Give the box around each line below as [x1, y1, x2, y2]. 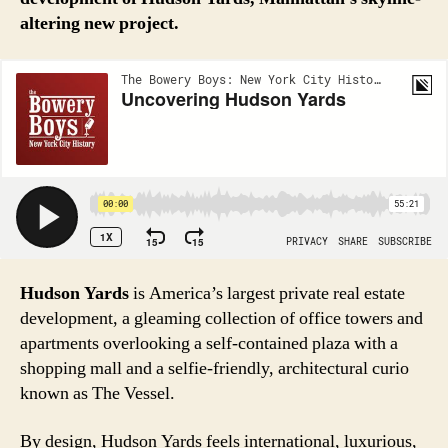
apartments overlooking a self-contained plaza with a [20, 332, 398, 356]
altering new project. [20, 12, 179, 36]
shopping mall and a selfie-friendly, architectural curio [20, 357, 409, 381]
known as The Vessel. [20, 382, 175, 406]
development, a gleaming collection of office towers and [20, 307, 423, 331]
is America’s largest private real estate [129, 282, 405, 306]
